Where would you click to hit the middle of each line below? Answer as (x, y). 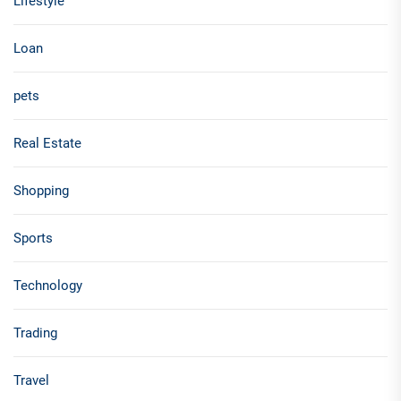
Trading (35, 333)
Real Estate (47, 144)
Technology (48, 286)
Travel (31, 381)
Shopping (41, 191)
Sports (33, 239)
